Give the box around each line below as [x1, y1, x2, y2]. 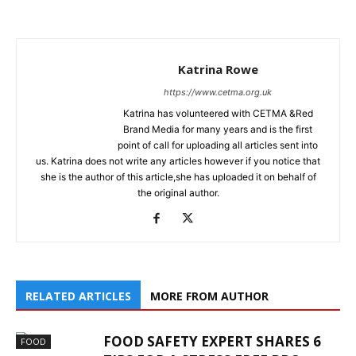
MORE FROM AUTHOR [150, 288, 269, 304]
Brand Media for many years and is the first [123, 122, 312, 135]
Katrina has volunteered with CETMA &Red [122, 106, 313, 119]
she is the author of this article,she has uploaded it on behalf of [40, 170, 316, 183]
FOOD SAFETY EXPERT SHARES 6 [103, 331, 321, 350]
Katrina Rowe [177, 60, 258, 77]
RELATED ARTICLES [25, 288, 131, 304]
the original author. [137, 186, 219, 199]
